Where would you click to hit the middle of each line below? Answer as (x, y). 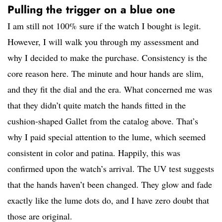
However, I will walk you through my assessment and (103, 42)
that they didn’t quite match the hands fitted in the (97, 105)
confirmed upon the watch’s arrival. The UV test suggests (111, 169)
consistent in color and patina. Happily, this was (94, 153)
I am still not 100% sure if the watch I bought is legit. (104, 26)
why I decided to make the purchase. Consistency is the (107, 58)
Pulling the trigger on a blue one (91, 10)
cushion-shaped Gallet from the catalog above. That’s (103, 121)
